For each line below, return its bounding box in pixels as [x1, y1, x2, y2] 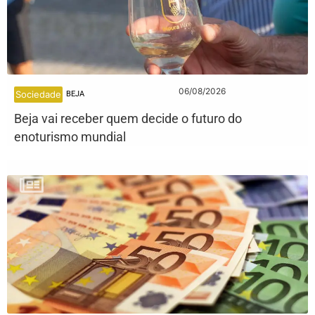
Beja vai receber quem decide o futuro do [14, 110, 242, 126]
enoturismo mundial [14, 129, 126, 144]
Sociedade [15, 88, 61, 100]
